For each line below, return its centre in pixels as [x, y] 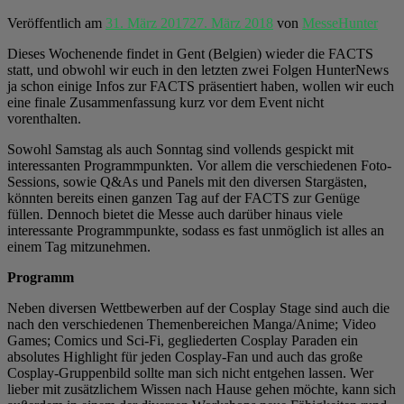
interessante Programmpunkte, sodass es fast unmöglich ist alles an [196, 230]
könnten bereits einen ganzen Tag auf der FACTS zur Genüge [184, 197]
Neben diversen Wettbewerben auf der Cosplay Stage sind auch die [198, 308]
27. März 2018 [231, 23]
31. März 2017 [147, 23]
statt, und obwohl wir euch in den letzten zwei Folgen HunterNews [198, 69]
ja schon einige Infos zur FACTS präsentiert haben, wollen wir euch [201, 86]
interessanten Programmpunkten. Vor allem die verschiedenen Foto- [199, 165]
